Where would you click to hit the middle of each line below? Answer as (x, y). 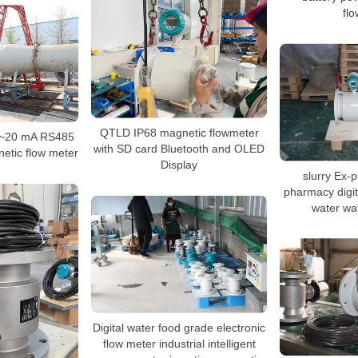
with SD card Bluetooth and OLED (179, 148)
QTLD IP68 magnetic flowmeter (179, 132)
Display (179, 164)
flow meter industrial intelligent (179, 343)
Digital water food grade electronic (179, 327)
